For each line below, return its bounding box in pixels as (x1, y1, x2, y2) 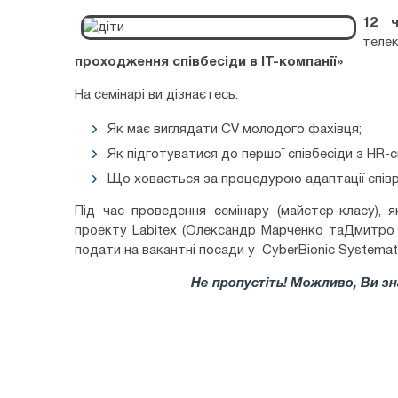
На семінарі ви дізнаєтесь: (75, 89, 238, 101)
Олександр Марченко (185, 225, 323, 237)
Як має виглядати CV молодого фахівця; (107, 123, 362, 136)
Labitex (131, 225, 177, 237)
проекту (75, 225, 132, 237)
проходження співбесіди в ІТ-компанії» (75, 56, 343, 68)
